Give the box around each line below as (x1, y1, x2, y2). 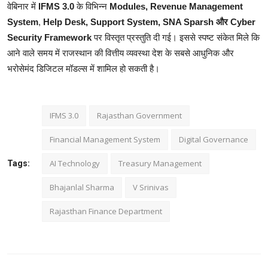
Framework (44, 32, 92, 42)
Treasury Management (118, 157, 202, 169)
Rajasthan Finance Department (50, 205, 162, 217)
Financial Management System (50, 133, 160, 145)
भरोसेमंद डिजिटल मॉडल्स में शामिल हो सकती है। (7, 63, 160, 74)
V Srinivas (133, 181, 169, 193)
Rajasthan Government (97, 109, 182, 121)
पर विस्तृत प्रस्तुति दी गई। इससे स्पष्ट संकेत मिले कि (92, 32, 260, 42)
